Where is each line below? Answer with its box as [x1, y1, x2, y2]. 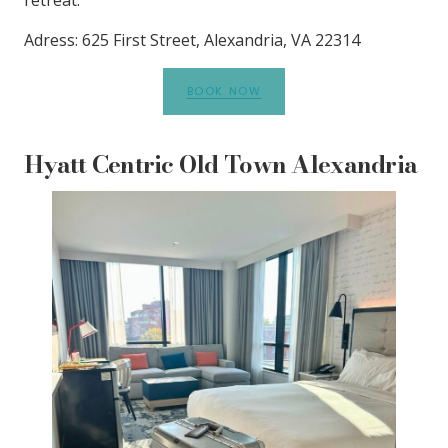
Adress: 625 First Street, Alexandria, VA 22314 [24, 28, 360, 51]
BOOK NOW [186, 82, 262, 99]
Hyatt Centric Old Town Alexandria [24, 145, 418, 183]
